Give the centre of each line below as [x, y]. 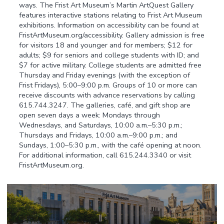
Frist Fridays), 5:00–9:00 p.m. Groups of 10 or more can [108, 85]
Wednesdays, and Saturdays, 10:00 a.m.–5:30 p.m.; [101, 125]
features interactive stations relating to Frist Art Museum [111, 15]
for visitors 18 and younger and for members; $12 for [106, 45]
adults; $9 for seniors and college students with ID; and [109, 55]
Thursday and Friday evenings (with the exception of [105, 75]
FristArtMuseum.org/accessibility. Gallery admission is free [112, 35]
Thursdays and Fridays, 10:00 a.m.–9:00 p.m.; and [98, 135]
